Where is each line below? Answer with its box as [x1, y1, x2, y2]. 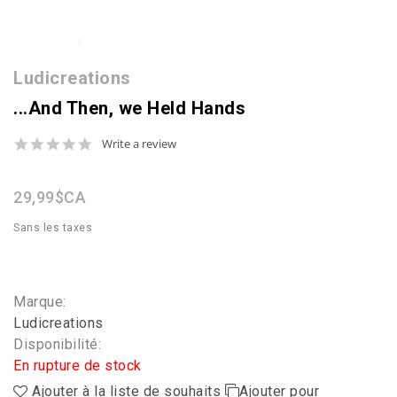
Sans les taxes [13, 222, 92, 235]
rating [92, 165, 128, 183]
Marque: [13, 293, 66, 311]
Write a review [102, 136, 176, 152]
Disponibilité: [13, 336, 101, 354]
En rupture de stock [13, 357, 142, 375]
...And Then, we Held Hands [13, 97, 245, 120]
